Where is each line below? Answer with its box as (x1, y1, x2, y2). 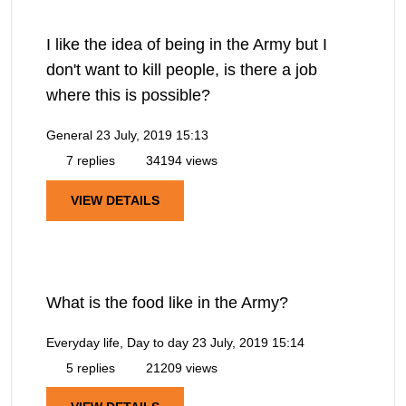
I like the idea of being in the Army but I (46, 35, 327, 54)
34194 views (142, 153, 217, 169)
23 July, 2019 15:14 (192, 334, 304, 350)
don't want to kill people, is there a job (46, 61, 317, 80)
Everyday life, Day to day (46, 334, 188, 350)
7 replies (63, 153, 115, 169)
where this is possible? (46, 86, 210, 105)
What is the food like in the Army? (46, 293, 288, 312)
